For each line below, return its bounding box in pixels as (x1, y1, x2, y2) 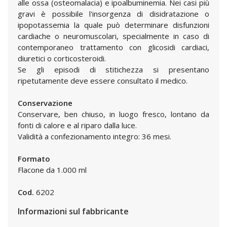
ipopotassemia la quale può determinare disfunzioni (18, 20, 209, 30)
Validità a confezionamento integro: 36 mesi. (18, 131, 171, 141)
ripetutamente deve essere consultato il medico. (18, 75, 187, 86)
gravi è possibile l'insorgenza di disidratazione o (18, 9, 209, 19)
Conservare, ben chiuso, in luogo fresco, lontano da (18, 109, 209, 119)
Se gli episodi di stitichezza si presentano (18, 64, 209, 74)
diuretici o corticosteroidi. (18, 53, 106, 63)
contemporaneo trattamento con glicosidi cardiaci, (18, 42, 209, 52)
